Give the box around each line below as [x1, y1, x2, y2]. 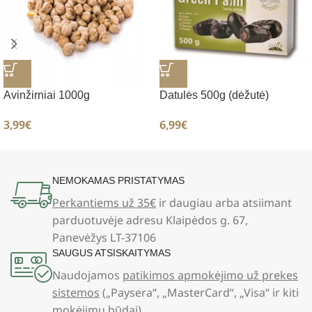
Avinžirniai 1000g [3, 88, 90, 101]
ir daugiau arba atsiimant [156, 195, 292, 211]
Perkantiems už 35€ [52, 195, 156, 211]
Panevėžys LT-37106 [52, 230, 156, 246]
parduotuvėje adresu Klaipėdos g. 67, [52, 212, 248, 228]
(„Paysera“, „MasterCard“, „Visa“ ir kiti [100, 285, 299, 301]
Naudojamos [52, 267, 123, 283]
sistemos [52, 285, 100, 301]
